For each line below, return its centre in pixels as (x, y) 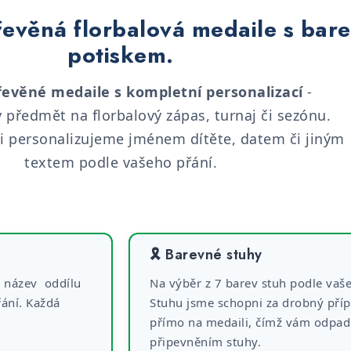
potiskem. (121, 55)
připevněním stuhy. (205, 342)
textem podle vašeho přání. (121, 162)
